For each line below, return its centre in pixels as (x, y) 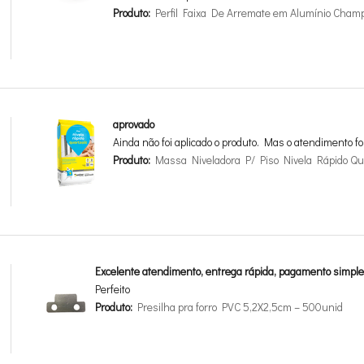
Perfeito (113, 290)
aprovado (134, 125)
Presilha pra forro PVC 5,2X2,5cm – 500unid (238, 308)
